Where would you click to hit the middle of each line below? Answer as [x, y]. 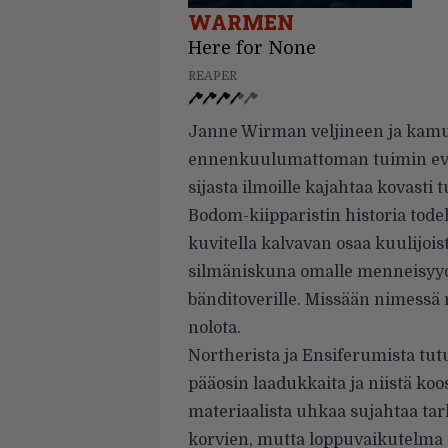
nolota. [214, 328]
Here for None [252, 48]
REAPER [212, 76]
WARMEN [241, 22]
